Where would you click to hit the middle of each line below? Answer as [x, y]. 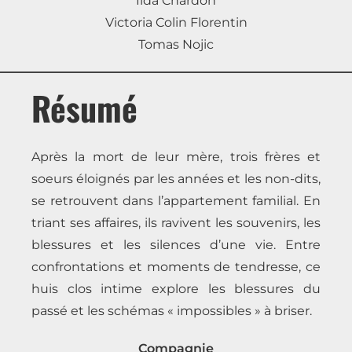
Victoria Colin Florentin [176, 22]
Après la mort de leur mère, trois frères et [176, 156]
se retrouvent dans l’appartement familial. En [176, 200]
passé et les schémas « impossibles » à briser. [172, 310]
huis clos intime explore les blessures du [176, 288]
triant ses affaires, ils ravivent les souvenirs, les [176, 222]
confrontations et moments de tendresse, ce [176, 266]
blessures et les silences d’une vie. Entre [176, 244]
